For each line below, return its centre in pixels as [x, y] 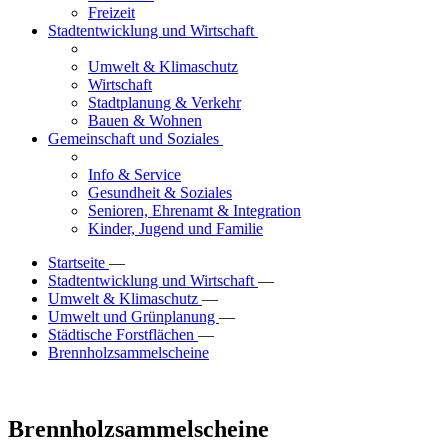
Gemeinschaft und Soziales [135, 138]
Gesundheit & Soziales [160, 192]
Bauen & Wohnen [145, 120]
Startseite [78, 262]
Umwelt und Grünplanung [133, 316]
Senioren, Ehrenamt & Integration [194, 210]
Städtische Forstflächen [123, 334]
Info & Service [134, 174]
